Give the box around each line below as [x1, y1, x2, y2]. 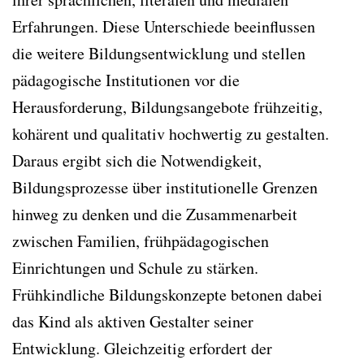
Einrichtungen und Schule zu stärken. [12, 256, 258, 279]
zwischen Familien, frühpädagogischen [12, 229, 269, 252]
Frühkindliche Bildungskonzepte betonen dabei [12, 283, 323, 305]
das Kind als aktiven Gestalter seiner [12, 310, 253, 332]
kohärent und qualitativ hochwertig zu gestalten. [12, 122, 335, 145]
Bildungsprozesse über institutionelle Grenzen [12, 175, 318, 198]
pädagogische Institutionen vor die [12, 68, 240, 91]
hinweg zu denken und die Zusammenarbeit [12, 202, 297, 225]
